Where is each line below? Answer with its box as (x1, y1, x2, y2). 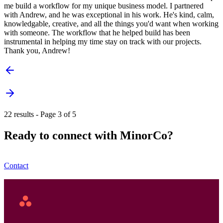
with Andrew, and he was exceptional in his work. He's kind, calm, (4, 10, 214, 19)
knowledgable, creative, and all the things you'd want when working (4, 19, 219, 28)
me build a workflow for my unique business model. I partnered (4, 1, 204, 10)
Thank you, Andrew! (4, 46, 70, 55)
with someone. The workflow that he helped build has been (4, 28, 190, 37)
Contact (4, 161, 28, 170)
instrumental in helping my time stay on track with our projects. (4, 37, 202, 46)
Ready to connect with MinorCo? (4, 129, 173, 142)
